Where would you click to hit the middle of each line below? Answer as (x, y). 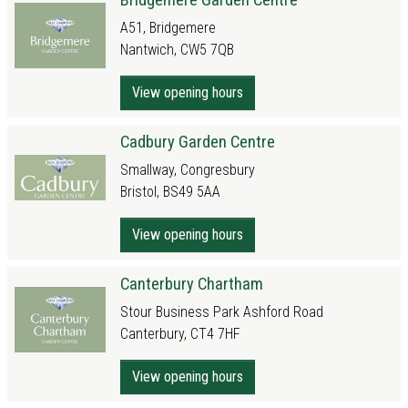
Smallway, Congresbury (188, 170)
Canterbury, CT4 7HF (180, 334)
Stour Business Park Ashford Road (222, 312)
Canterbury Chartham (192, 284)
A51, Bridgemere (168, 28)
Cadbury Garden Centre (198, 142)
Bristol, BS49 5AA (170, 192)
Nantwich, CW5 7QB (177, 50)
